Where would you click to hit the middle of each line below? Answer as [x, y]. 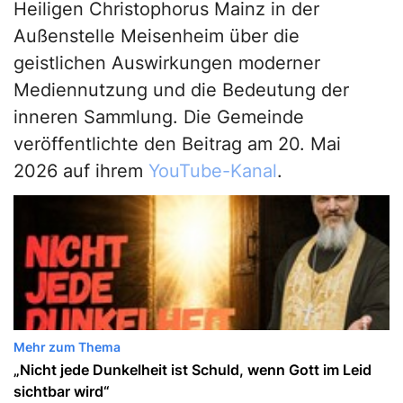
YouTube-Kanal [213, 171]
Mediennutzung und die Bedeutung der [181, 90]
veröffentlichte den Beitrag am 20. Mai [177, 144]
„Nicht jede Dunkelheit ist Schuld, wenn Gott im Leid [193, 370]
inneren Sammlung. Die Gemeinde [159, 117]
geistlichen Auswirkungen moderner [167, 63]
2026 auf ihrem [81, 171]
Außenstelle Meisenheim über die [157, 36]
